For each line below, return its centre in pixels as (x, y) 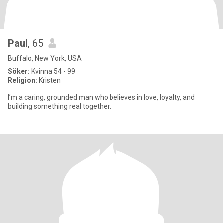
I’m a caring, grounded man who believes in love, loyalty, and (101, 97)
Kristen (49, 80)
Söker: (19, 71)
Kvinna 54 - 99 (53, 71)
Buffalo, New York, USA (45, 58)
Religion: (23, 80)
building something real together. (59, 106)
